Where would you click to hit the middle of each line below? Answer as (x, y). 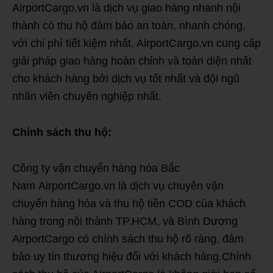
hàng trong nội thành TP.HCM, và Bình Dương (125, 221)
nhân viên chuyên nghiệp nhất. (87, 96)
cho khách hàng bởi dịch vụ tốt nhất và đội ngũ (126, 78)
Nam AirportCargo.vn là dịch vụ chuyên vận (118, 186)
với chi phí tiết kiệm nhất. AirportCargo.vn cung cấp (136, 43)
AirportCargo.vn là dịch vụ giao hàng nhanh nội (126, 8)
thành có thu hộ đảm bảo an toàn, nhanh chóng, (129, 25)
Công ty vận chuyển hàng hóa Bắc (96, 168)
